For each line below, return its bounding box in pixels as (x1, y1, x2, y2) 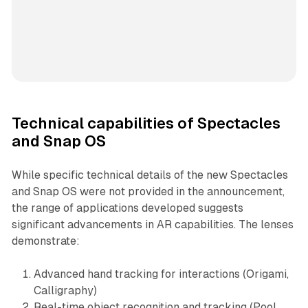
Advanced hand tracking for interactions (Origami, (33, 267, 289, 280)
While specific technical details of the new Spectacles (11, 168, 288, 181)
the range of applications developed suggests (11, 201, 243, 214)
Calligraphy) (33, 283, 97, 297)
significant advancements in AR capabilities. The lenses (11, 217, 294, 231)
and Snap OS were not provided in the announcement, (11, 184, 285, 198)
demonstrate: (11, 234, 80, 247)
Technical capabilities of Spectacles (11, 114, 280, 132)
